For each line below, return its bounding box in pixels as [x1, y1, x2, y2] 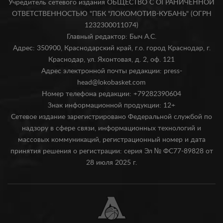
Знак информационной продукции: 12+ [48, 102, 175, 109]
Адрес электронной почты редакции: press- [41, 68, 182, 75]
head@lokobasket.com [77, 79, 146, 86]
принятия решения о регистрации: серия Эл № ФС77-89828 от [10, 148, 213, 155]
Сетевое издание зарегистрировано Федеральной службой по [11, 113, 212, 120]
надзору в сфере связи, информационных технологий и [22, 125, 201, 132]
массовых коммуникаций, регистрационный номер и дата [17, 136, 206, 143]
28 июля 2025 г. [86, 159, 137, 166]
